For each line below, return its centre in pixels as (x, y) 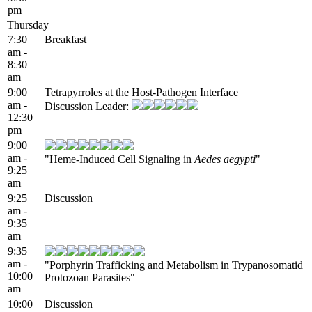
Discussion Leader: (88, 106)
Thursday (28, 24)
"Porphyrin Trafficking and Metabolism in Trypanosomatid (174, 265)
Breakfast (65, 39)
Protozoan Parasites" (90, 277)
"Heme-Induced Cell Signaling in (119, 159)
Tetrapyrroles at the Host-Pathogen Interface (141, 92)
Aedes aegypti (225, 159)
